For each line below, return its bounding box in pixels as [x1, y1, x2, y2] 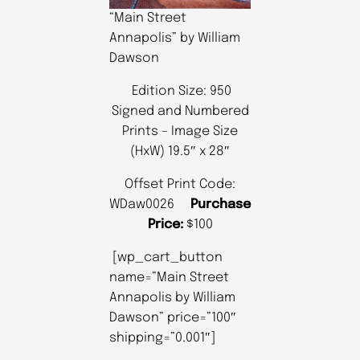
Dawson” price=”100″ [109, 311, 236, 325]
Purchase [190, 198, 251, 212]
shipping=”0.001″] [109, 331, 215, 346]
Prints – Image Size [122, 125, 238, 139]
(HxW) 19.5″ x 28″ [130, 145, 230, 159]
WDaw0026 [109, 198, 190, 212]
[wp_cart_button [109, 251, 223, 265]
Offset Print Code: [125, 178, 235, 192]
